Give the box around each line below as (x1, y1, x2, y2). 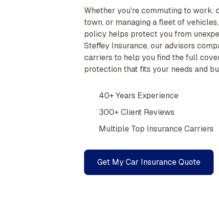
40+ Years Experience (99, 90, 178, 101)
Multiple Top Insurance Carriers (99, 124, 214, 134)
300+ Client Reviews (99, 107, 175, 117)
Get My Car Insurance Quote (97, 157, 200, 167)
